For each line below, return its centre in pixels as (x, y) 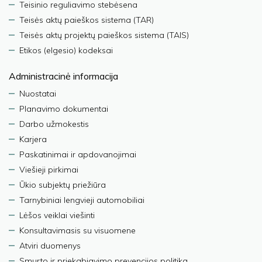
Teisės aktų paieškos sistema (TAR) (87, 20)
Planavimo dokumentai (64, 109)
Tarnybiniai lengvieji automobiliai (82, 200)
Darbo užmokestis (54, 124)
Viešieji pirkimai (49, 170)
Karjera (33, 139)
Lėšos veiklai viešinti (57, 215)
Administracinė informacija (63, 76)
